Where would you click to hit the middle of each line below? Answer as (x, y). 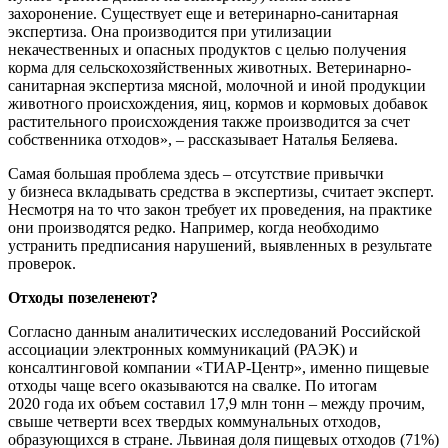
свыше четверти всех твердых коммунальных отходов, (194, 422)
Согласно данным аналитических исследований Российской (214, 332)
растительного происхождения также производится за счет (209, 122)
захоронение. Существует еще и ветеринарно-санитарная (203, 14)
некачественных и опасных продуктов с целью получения (207, 50)
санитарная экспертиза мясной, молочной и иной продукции (217, 86)
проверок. (42, 264)
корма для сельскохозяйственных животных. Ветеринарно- (209, 68)
